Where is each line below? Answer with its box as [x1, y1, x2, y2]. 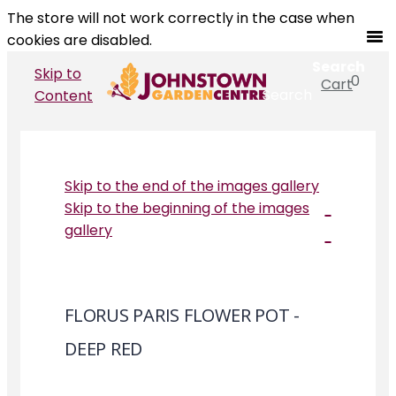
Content [34, 85, 93, 106]
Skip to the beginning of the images [65, 198, 309, 218]
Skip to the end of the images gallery [65, 176, 319, 196]
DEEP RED [65, 337, 142, 361]
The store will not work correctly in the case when [7, 8, 354, 28]
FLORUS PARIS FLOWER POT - [65, 303, 300, 327]
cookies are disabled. [7, 30, 152, 50]
